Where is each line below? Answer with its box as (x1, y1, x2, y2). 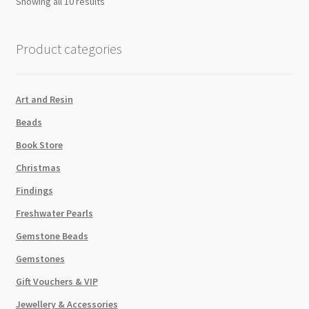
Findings (15, 183, 53, 197)
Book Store (15, 138, 63, 151)
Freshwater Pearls (15, 206, 93, 219)
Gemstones (15, 252, 65, 265)
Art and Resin (15, 92, 73, 106)
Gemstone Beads (15, 229, 88, 242)
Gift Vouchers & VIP (15, 275, 98, 288)
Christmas (15, 161, 61, 174)
